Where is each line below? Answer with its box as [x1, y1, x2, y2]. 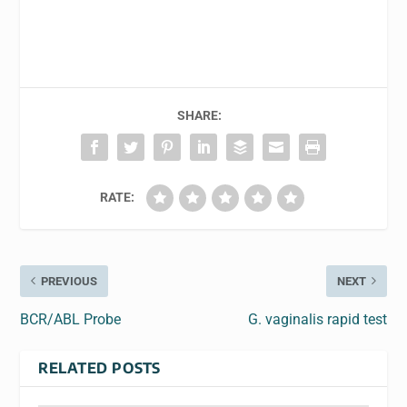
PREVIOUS [41, 273, 98, 288]
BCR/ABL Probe [20, 310, 122, 328]
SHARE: [176, 107, 222, 123]
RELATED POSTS [38, 358, 161, 377]
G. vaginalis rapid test [247, 310, 387, 328]
